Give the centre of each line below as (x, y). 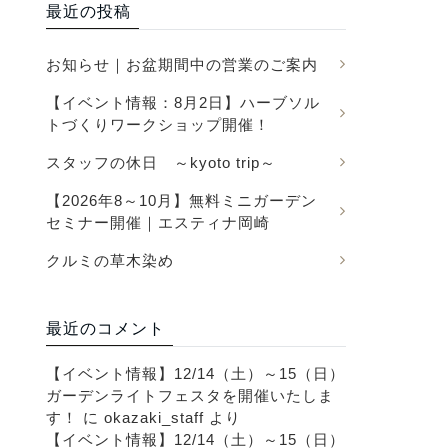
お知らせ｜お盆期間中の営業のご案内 (182, 64)
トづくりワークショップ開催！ (158, 124)
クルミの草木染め (110, 260)
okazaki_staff (154, 417)
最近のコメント (105, 328)
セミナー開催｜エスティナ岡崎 (158, 222)
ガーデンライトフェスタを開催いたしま (190, 395)
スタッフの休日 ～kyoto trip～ (161, 162)
